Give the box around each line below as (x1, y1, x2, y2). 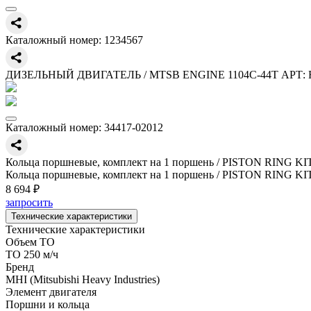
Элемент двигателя (6, 286, 96, 298)
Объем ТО (6, 236, 55, 248)
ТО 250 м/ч (6, 249, 58, 260)
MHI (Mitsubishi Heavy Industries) (6, 274, 160, 285)
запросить (6, 196, 53, 208)
